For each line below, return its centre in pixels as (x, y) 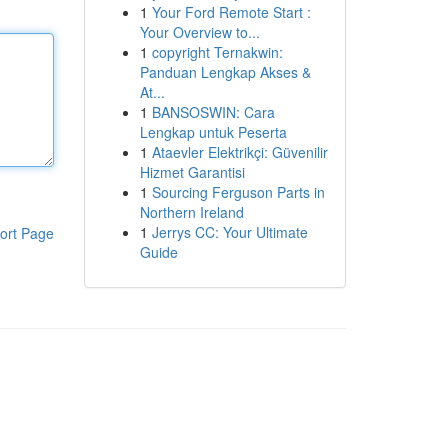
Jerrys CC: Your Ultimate (229, 232)
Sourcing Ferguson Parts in (238, 192)
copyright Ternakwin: (217, 52)
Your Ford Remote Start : (231, 12)
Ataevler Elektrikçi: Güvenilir (239, 152)
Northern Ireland (191, 212)
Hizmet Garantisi (192, 172)
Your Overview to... (199, 32)
